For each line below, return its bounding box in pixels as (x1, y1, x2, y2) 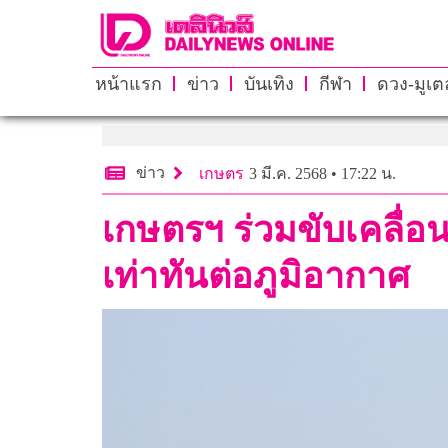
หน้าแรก (94, 73, 162, 94)
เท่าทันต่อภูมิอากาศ (102, 254, 410, 296)
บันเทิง (243, 73, 294, 94)
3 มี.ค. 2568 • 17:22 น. (249, 164, 396, 182)
